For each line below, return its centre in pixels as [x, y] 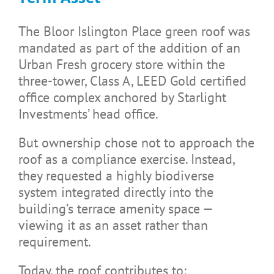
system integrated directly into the [116, 192]
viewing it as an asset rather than [113, 225]
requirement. [54, 241]
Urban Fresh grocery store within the [121, 64]
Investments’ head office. [88, 113]
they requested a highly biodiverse [116, 175]
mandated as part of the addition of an [129, 47]
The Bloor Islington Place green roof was [134, 31]
